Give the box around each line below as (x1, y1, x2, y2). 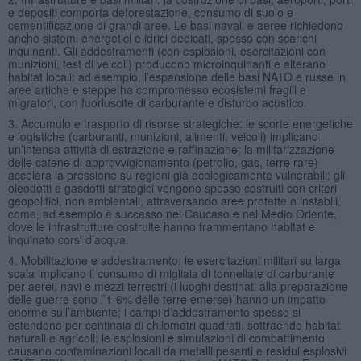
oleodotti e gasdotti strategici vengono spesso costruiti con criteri (7, 179, 337, 196)
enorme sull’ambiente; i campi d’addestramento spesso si (7, 303, 301, 320)
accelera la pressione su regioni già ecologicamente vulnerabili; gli (7, 166, 345, 183)
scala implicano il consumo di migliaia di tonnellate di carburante (7, 264, 334, 281)
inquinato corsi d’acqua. (7, 230, 129, 247)
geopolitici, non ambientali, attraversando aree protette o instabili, (7, 192, 341, 209)
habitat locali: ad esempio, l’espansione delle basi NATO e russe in (7, 68, 346, 85)
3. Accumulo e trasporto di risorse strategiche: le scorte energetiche (7, 114, 353, 131)
